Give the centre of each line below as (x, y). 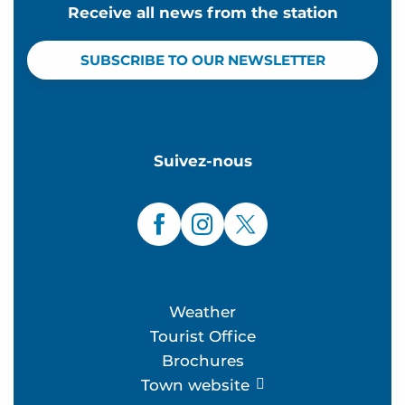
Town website (195, 386)
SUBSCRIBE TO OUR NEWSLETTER (202, 61)
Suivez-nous (202, 161)
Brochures (202, 361)
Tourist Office (202, 337)
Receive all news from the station (202, 13)
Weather (202, 312)
